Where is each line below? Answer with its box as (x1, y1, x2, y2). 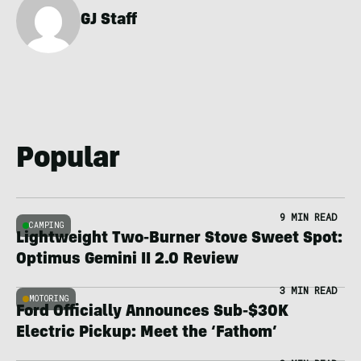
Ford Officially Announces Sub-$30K (16, 305, 288, 321)
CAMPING (29, 220, 64, 230)
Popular (16, 146, 120, 175)
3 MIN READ (280, 284, 337, 297)
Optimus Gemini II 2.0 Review (16, 252, 239, 268)
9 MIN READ (280, 210, 337, 223)
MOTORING (29, 293, 69, 304)
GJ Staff (81, 13, 137, 29)
